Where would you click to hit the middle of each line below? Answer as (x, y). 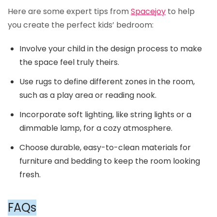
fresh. (30, 175)
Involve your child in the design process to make (111, 49)
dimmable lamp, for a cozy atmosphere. (96, 128)
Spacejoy (148, 12)
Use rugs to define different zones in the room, (107, 82)
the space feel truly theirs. (69, 62)
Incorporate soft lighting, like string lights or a (105, 115)
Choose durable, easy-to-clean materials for (105, 148)
